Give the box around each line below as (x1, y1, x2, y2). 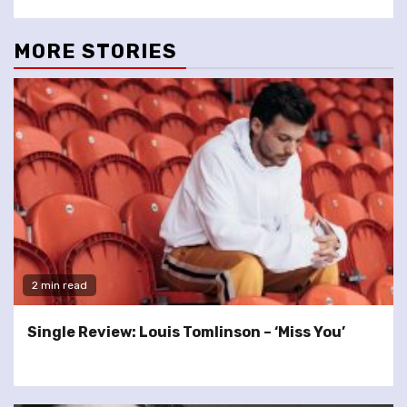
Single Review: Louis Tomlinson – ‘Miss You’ (27, 323, 345, 341)
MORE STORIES (14, 38, 177, 64)
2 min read (32, 278, 87, 292)
